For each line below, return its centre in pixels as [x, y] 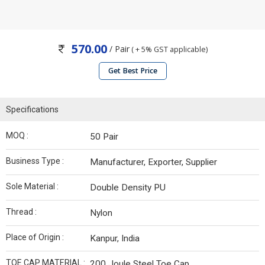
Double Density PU [128, 188]
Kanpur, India [115, 238]
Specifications [32, 109]
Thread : [21, 212]
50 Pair [104, 137]
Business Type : [35, 161]
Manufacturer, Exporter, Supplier [153, 162]
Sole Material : [32, 186]
